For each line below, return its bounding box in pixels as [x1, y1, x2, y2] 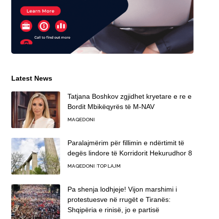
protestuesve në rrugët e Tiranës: [67, 196, 171, 204]
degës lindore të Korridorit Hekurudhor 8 [67, 149, 192, 157]
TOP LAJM [97, 163, 121, 169]
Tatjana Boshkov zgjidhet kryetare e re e [67, 92, 192, 101]
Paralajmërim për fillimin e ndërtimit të [67, 139, 184, 147]
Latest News [11, 74, 52, 83]
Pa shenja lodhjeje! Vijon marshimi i [67, 185, 177, 194]
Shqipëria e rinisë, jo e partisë [67, 206, 159, 214]
